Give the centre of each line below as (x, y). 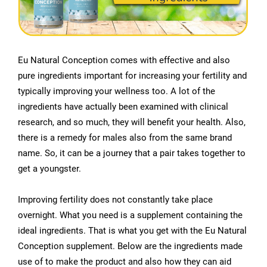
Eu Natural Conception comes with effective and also (124, 60)
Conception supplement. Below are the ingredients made (130, 246)
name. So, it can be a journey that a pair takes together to (132, 153)
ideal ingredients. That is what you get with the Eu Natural (132, 231)
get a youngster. (49, 169)
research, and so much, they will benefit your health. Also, (132, 122)
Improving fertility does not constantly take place (115, 200)
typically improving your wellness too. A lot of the (117, 91)
